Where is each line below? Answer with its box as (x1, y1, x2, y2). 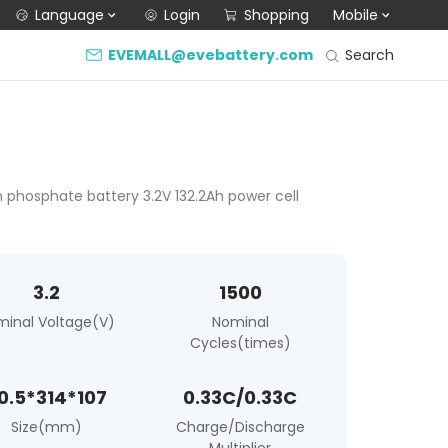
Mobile (333, 5, 379, 25)
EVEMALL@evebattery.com (108, 45, 314, 65)
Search (345, 44, 395, 65)
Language (35, 5, 105, 25)
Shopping (244, 5, 310, 25)
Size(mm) (10, 417, 82, 437)
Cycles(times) (189, 333, 291, 353)
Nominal (211, 312, 269, 332)
